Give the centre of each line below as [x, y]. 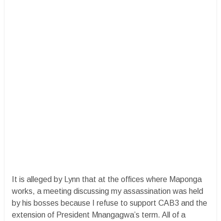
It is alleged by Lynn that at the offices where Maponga [107, 180]
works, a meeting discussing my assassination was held [108, 191]
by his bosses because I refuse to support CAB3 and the [110, 203]
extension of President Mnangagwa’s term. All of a [99, 215]
